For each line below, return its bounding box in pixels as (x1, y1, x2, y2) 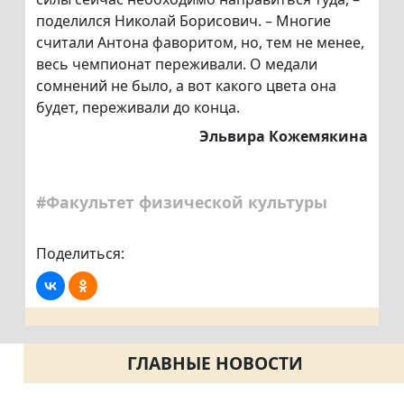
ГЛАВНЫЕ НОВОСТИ (126, 351, 303, 376)
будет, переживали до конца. (36, 97, 240, 118)
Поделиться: (36, 243, 124, 264)
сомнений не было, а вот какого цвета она (36, 76, 336, 96)
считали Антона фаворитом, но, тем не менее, (36, 32, 364, 53)
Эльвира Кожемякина (199, 126, 368, 147)
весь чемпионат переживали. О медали (36, 54, 317, 75)
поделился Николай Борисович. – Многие (36, 11, 331, 32)
